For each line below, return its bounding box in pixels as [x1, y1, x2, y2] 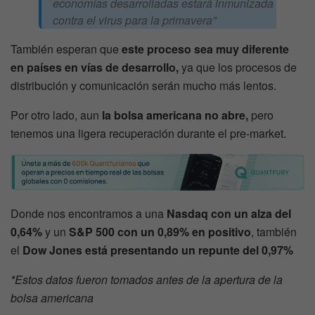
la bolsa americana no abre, [99, 107, 251, 124]
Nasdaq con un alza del [167, 205, 291, 221]
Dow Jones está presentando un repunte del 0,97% [22, 241, 293, 258]
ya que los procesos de [179, 59, 297, 76]
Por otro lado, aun [11, 107, 99, 124]
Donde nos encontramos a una [11, 205, 167, 221]
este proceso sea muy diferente [122, 41, 289, 58]
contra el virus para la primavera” [53, 12, 216, 29]
